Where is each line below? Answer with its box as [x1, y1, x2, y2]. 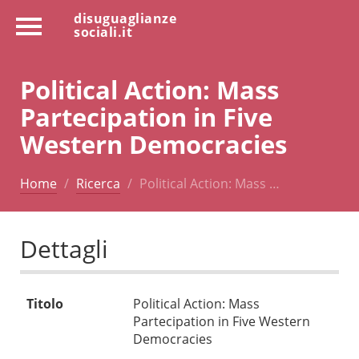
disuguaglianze [74, 10, 176, 27]
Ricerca [76, 174, 120, 192]
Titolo [26, 295, 63, 313]
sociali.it [74, 23, 132, 41]
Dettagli [20, 232, 108, 266]
